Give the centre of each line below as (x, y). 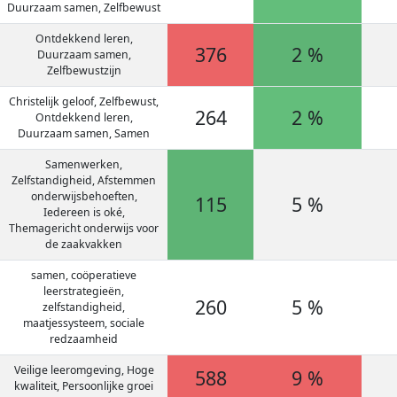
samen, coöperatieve (84, 275)
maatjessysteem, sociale (84, 323)
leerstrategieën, (84, 291)
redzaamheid (84, 339)
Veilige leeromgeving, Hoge (84, 370)
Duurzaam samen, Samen (84, 133)
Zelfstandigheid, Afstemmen (84, 180)
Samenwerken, (84, 164)
